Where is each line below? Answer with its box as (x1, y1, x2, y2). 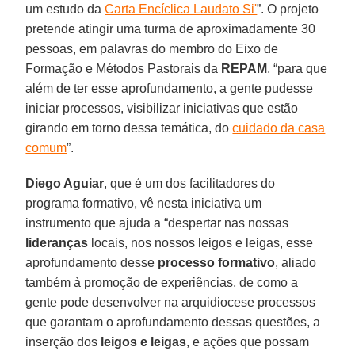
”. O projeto (257, 2, 319, 16)
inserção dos (25, 334, 101, 349)
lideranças (25, 235, 89, 250)
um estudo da (25, 2, 105, 16)
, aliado (275, 255, 317, 269)
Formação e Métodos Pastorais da (25, 61, 222, 75)
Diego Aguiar (25, 176, 105, 190)
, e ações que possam (186, 334, 310, 349)
